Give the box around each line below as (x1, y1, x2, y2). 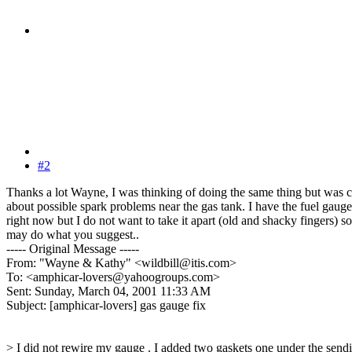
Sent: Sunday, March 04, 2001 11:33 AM (6, 284, 211, 298)
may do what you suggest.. (6, 227, 139, 241)
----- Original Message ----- (6, 241, 139, 255)
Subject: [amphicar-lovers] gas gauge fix (6, 298, 206, 312)
